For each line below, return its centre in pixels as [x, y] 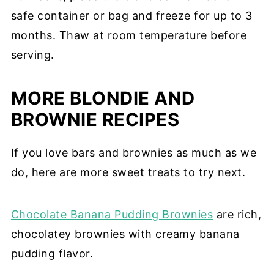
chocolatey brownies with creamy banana [125, 234]
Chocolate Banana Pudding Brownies [112, 214]
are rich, [237, 214]
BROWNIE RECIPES [95, 119]
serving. [32, 54]
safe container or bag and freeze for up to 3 [131, 15]
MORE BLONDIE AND [103, 98]
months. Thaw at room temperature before [129, 35]
